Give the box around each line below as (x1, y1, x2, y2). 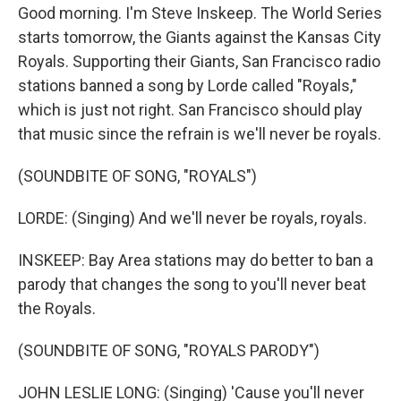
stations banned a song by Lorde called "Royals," (18, 76, 357, 95)
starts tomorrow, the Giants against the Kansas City (18, 28, 381, 47)
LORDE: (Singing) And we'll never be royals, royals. (18, 209, 367, 227)
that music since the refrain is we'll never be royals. (18, 124, 381, 143)
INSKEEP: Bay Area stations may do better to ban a (18, 251, 373, 269)
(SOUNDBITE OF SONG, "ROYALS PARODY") (18, 341, 320, 360)
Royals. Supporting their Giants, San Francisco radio (18, 52, 380, 71)
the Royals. (18, 299, 96, 318)
